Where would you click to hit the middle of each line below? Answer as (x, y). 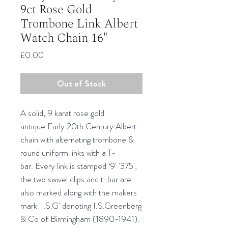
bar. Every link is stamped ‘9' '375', (79, 166)
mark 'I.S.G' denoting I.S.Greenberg (81, 205)
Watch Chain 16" (64, 38)
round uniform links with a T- (68, 152)
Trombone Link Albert (79, 24)
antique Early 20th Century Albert (78, 126)
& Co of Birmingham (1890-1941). (80, 219)
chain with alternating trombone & (77, 139)
